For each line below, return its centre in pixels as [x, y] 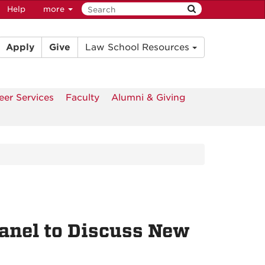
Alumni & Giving [148, 98]
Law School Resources [139, 48]
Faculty [83, 98]
